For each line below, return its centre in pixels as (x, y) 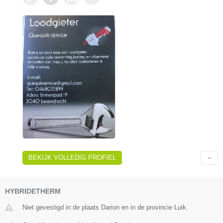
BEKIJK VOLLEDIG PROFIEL (72, 158)
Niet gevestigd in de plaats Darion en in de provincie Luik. (105, 208)
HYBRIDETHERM (33, 191)
